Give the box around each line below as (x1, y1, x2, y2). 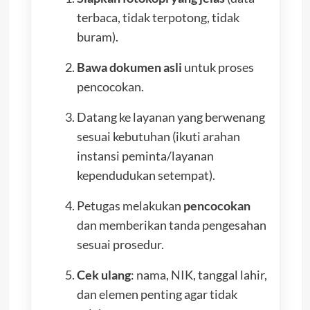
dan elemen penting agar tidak (76, 286, 237, 302)
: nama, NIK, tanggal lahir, (130, 266, 267, 282)
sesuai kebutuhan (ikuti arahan (76, 128, 240, 144)
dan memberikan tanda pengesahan (76, 217, 266, 232)
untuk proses (181, 59, 254, 75)
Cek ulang (76, 266, 131, 282)
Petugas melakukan (76, 197, 183, 213)
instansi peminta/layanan (76, 147, 214, 163)
